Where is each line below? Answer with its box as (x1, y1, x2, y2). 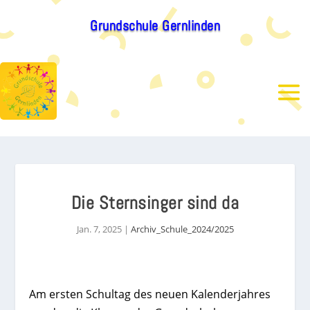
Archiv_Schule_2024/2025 (130, 223, 234, 235)
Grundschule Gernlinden (90, 17, 220, 35)
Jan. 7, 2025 (76, 223, 122, 235)
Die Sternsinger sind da (71, 192, 239, 215)
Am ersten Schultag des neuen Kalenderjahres (29, 286, 271, 302)
